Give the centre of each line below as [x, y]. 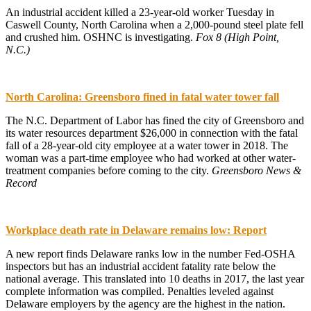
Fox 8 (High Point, [237, 37]
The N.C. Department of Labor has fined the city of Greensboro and [155, 120]
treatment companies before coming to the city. [109, 170]
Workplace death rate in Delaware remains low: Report [136, 230]
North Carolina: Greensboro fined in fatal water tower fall [142, 96]
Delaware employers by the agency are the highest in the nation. [145, 303]
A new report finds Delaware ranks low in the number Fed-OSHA [150, 253]
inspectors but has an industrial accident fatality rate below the [141, 266]
